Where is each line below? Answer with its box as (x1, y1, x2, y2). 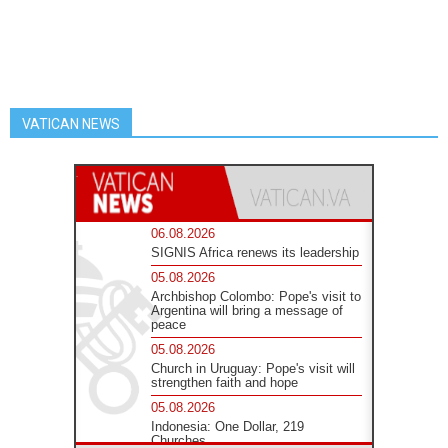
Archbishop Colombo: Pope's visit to (151, 289, 362, 305)
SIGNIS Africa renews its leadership (151, 245, 360, 261)
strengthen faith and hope (151, 375, 299, 391)
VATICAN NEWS (22, 116, 120, 133)
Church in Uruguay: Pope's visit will (151, 361, 356, 377)
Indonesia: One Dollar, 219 (151, 419, 305, 435)
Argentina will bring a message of (151, 303, 344, 319)
